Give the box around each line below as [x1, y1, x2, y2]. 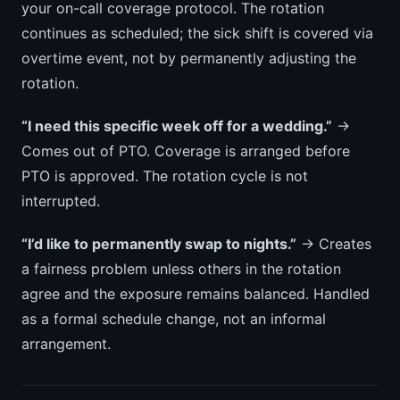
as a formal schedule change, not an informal [21, 310, 326, 329]
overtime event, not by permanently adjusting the [21, 49, 356, 68]
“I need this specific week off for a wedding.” [21, 117, 332, 136]
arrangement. [21, 335, 111, 354]
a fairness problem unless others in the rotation [21, 260, 341, 279]
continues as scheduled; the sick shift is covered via [21, 24, 373, 43]
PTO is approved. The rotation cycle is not [21, 167, 308, 186]
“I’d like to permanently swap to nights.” [21, 235, 296, 254]
